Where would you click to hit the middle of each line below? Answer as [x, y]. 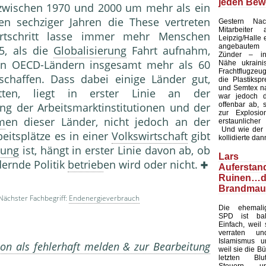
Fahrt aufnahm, [168, 51]
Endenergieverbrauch [104, 198]
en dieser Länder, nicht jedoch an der [108, 122]
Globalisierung [90, 51]
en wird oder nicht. [152, 165]
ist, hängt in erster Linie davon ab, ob [115, 151]
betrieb [85, 165]
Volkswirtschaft [149, 136]
